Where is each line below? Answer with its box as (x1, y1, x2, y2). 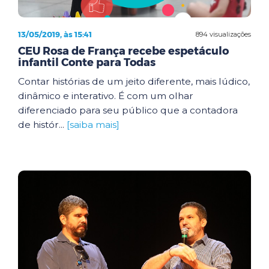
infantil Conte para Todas (18, 56, 156, 69)
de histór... (18, 119, 67, 130)
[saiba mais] (67, 119, 119, 130)
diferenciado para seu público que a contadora (18, 104, 238, 116)
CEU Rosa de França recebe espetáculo (18, 44, 229, 58)
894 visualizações (196, 29, 251, 38)
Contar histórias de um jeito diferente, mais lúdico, (18, 76, 250, 87)
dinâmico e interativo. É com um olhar (18, 90, 193, 101)
